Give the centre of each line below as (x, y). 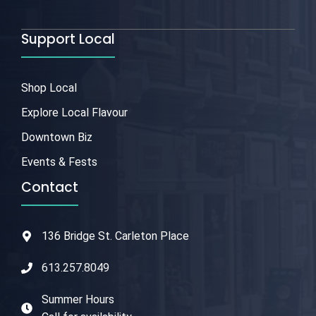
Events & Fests (59, 162)
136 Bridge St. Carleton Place (115, 236)
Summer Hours (78, 300)
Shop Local (49, 88)
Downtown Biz (57, 138)
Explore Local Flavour (74, 113)
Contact (50, 188)
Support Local (68, 39)
